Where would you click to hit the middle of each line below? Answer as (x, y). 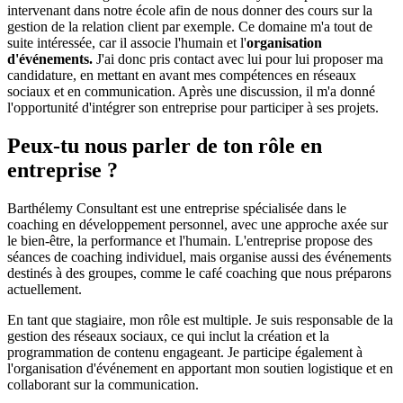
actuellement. (45, 289)
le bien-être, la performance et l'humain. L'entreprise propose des (190, 240)
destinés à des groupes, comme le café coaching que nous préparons (199, 273)
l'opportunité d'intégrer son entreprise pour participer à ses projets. (193, 107)
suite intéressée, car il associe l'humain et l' (127, 42)
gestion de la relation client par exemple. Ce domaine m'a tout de (190, 26)
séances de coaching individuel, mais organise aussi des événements (199, 256)
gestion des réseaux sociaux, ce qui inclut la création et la (168, 336)
